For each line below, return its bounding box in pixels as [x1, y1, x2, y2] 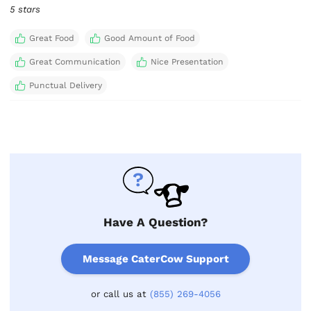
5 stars [10, 3, 41, 15]
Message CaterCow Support [82, 252, 229, 265]
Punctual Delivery [28, 80, 102, 90]
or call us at [90, 288, 150, 299]
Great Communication [28, 56, 121, 67]
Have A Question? [103, 215, 208, 230]
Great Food [28, 33, 74, 43]
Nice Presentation [150, 56, 224, 67]
